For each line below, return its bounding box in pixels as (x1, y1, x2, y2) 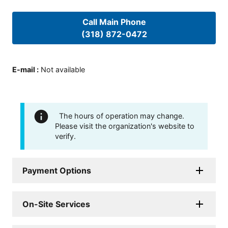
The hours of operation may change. (59, 111, 184, 120)
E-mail (12, 65, 35, 74)
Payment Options (22, 165, 91, 176)
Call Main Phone (82, 17, 146, 27)
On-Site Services (22, 198, 90, 209)
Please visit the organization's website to (55, 121, 194, 130)
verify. (55, 131, 76, 140)
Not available (41, 65, 85, 74)
